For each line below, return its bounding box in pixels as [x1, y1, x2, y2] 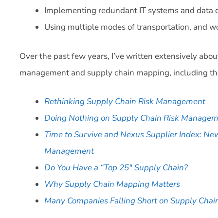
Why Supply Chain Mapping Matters [44, 179, 180, 190]
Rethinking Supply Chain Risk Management [44, 96, 205, 108]
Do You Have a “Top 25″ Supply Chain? [44, 162, 188, 174]
